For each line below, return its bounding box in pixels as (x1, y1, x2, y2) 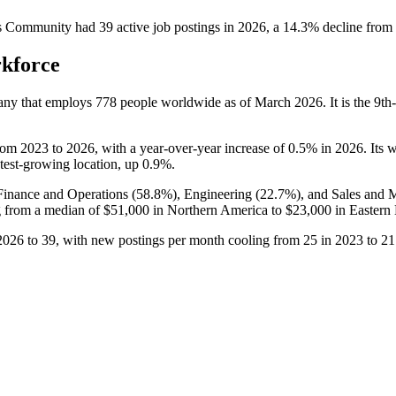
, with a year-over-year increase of (95, 140, 288, 156)
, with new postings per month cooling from (56, 232, 303, 247)
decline (323, 19, 362, 34)
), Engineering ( (172, 186, 260, 202)
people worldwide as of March (117, 94, 294, 110)
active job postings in (113, 19, 238, 34)
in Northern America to (149, 202, 286, 217)
